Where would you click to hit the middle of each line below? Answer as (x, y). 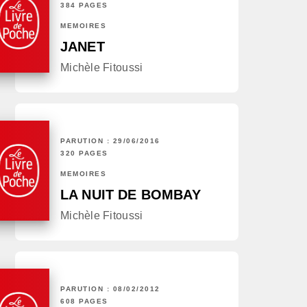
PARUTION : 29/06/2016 (110, 141)
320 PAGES (84, 153)
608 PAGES (84, 302)
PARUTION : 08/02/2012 (110, 289)
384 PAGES (84, 5)
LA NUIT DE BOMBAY (131, 195)
